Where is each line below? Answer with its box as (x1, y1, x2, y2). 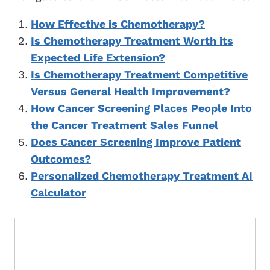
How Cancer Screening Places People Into (31, 102, 252, 115)
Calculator (31, 186, 86, 199)
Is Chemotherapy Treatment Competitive (31, 68, 248, 81)
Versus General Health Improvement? (31, 85, 230, 98)
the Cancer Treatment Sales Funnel (31, 119, 218, 132)
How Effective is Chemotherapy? (31, 17, 205, 31)
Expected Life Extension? (31, 51, 165, 64)
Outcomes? (31, 152, 91, 166)
